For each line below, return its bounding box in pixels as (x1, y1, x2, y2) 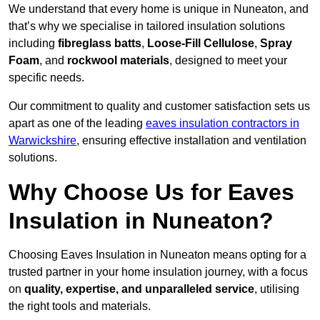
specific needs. (9, 71, 84, 84)
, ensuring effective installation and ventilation (76, 134, 306, 147)
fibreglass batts (58, 37, 141, 50)
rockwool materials (67, 54, 169, 67)
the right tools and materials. (9, 300, 151, 313)
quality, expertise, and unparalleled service (24, 283, 254, 296)
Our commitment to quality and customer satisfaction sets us (9, 100, 310, 113)
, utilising (254, 283, 299, 296)
